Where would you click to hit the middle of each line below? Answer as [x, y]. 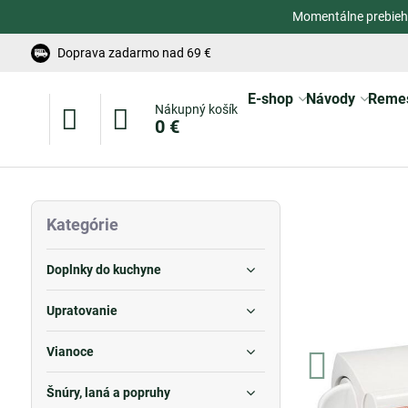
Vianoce [70, 352]
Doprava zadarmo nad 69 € [134, 52]
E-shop [270, 99]
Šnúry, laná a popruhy [108, 393]
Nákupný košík [196, 109]
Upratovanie [82, 311]
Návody [330, 99]
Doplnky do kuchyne [103, 270]
